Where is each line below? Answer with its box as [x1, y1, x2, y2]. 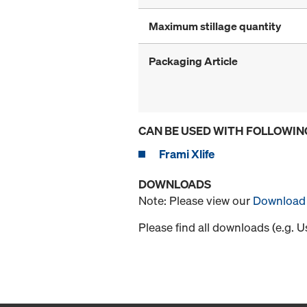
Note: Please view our [138, 193, 253, 209]
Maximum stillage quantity [149, 19, 281, 34]
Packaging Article [149, 53, 238, 69]
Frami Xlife [159, 146, 214, 162]
